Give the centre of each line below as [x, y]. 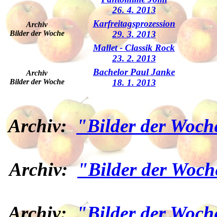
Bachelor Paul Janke [134, 72]
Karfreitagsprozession [134, 23]
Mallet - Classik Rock [134, 48]
